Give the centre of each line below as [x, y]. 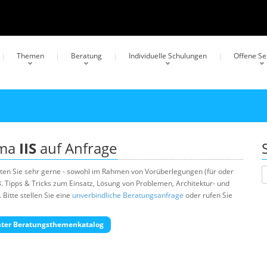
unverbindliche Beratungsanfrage [128, 195]
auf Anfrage [77, 148]
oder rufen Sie [208, 195]
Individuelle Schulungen [168, 56]
